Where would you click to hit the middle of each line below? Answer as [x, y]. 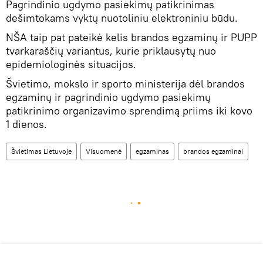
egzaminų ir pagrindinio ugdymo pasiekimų [108, 97]
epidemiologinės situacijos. [73, 65]
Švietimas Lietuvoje [41, 151]
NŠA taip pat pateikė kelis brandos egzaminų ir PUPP [131, 38]
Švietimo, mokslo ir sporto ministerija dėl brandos [125, 84]
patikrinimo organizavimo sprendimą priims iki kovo [129, 111]
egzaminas [152, 151]
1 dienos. [26, 124]
